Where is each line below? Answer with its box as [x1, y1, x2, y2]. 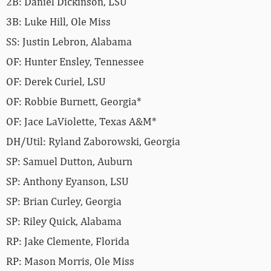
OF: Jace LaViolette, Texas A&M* [6, 114, 157, 128]
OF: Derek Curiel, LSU [6, 74, 106, 88]
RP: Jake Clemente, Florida [6, 234, 129, 247]
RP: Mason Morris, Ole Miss [6, 254, 134, 267]
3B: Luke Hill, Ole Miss [6, 15, 111, 28]
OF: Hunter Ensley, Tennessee [6, 54, 144, 68]
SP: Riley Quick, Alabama [6, 214, 122, 227]
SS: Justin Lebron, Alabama [6, 34, 132, 48]
